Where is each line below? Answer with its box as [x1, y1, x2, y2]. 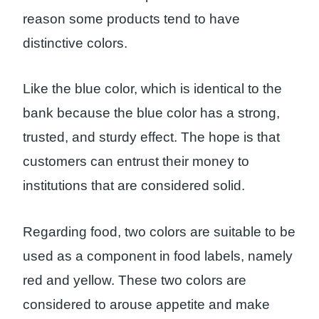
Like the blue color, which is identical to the [23, 81, 282, 97]
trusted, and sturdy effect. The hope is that [23, 130, 280, 145]
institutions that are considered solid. [23, 178, 245, 194]
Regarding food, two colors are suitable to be [23, 224, 296, 240]
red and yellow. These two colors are [23, 273, 246, 288]
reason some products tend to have [23, 11, 240, 26]
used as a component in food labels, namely [23, 249, 293, 264]
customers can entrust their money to [23, 154, 249, 169]
